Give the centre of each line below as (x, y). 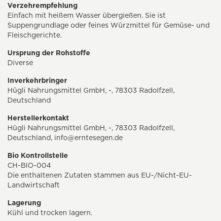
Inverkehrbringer (37, 81)
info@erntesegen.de (89, 138)
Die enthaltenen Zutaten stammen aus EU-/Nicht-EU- (100, 175)
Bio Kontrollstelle (38, 156)
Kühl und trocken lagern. (50, 213)
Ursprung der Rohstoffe (49, 53)
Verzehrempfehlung (42, 6)
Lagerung (24, 203)
